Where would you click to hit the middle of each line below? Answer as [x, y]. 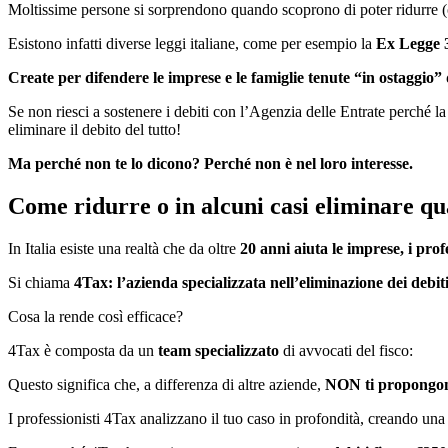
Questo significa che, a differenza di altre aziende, [166, 384]
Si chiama [41, 282]
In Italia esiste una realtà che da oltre [124, 248]
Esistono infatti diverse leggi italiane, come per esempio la [192, 43]
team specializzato [216, 350]
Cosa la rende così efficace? [95, 316]
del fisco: [384, 350]
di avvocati [315, 350]
